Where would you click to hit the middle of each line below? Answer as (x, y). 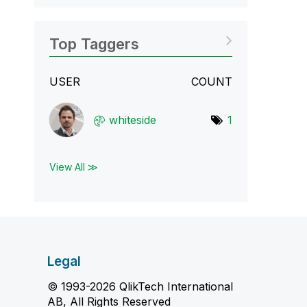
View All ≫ (73, 167)
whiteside (132, 120)
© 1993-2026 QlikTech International (140, 286)
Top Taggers (94, 44)
